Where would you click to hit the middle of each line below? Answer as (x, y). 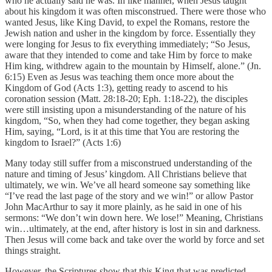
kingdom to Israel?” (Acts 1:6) (63, 142)
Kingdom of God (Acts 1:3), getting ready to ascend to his (116, 87)
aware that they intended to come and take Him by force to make (128, 55)
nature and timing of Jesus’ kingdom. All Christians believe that (126, 174)
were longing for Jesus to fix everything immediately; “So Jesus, (127, 44)
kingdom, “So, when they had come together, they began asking (127, 120)
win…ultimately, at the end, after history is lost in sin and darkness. (133, 228)
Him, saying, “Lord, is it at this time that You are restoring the (122, 131)
